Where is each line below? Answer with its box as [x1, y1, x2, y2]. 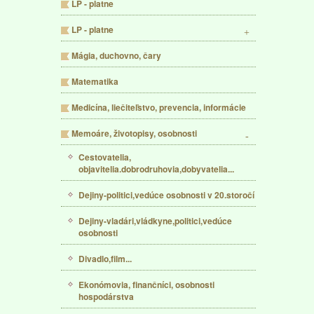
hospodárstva [78, 290, 134, 303]
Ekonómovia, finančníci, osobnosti [78, 278, 214, 291]
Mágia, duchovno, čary [71, 49, 161, 62]
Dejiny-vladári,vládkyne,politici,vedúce [78, 214, 232, 227]
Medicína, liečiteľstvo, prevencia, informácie [71, 101, 246, 114]
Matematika [71, 75, 118, 88]
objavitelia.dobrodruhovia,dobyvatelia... [78, 163, 234, 175]
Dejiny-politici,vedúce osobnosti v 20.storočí [78, 189, 254, 201]
